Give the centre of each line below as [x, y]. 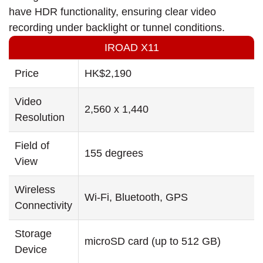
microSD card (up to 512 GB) [153, 242]
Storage [33, 234]
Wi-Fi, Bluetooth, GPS [136, 198]
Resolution [40, 118]
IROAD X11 [131, 48]
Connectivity [43, 206]
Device [31, 250]
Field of [32, 146]
